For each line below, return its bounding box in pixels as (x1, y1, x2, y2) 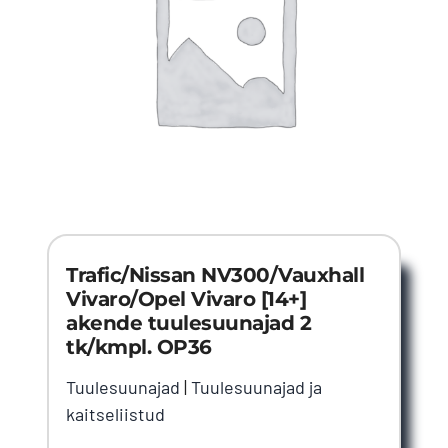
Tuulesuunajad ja (191, 375, 323, 398)
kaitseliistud (66, 402, 166, 425)
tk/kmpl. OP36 (66, 334, 212, 359)
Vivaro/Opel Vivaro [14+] (66, 286, 307, 311)
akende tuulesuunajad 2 (66, 310, 312, 335)
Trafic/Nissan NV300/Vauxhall (66, 262, 365, 287)
